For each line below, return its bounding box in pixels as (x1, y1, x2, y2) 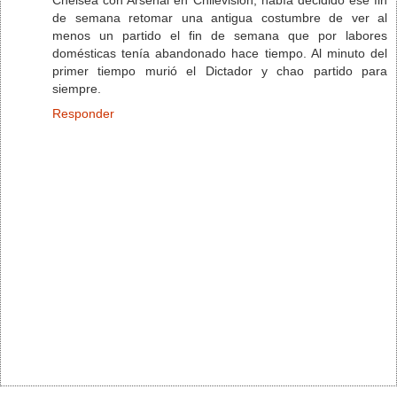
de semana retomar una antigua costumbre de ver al (52, 10, 387, 25)
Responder (52, 105, 114, 121)
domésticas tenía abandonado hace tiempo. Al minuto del (52, 45, 387, 60)
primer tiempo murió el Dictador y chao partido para (52, 63, 387, 78)
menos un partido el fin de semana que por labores (52, 27, 387, 43)
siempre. (52, 81, 101, 96)
